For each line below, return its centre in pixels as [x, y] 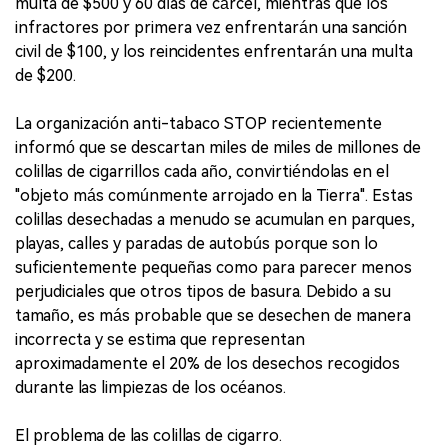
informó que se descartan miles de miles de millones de [218, 147]
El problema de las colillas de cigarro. [148, 435]
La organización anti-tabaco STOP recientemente [198, 123]
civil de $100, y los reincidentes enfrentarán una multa [214, 51]
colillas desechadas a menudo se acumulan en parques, [215, 219]
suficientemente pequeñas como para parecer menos [213, 267]
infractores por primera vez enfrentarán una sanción [211, 27]
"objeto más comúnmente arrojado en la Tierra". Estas [214, 195]
